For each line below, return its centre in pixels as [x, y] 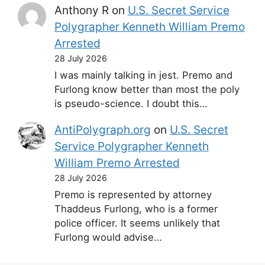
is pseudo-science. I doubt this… [131, 103]
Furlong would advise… [108, 237]
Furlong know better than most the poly [147, 89]
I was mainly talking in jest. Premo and [143, 75]
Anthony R [81, 10]
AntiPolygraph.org [102, 130]
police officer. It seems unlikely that [137, 223]
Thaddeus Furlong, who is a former [136, 209]
